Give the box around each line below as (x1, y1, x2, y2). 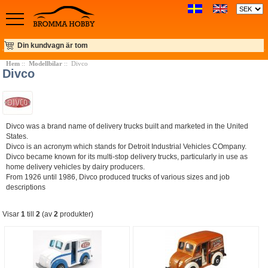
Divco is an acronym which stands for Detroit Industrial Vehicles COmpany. (6, 142, 247, 150)
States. (6, 132, 29, 140)
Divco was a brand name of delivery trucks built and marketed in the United (6, 122, 249, 130)
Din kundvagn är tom (17, 42, 88, 49)
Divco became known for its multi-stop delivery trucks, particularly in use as (6, 153, 248, 160)
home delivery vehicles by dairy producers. (6, 163, 145, 170)
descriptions (6, 183, 46, 191)
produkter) (58, 210, 94, 218)
